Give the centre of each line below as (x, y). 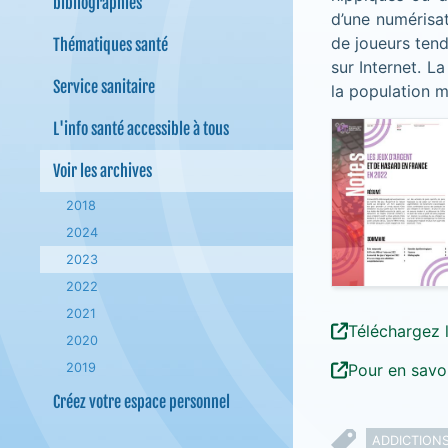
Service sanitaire (103, 87)
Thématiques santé (110, 45)
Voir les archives (102, 171)
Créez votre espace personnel (141, 402)
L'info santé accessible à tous (140, 129)
